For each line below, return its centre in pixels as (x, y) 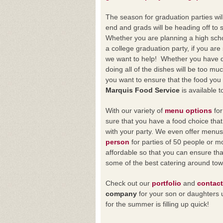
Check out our (129, 183)
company (121, 194)
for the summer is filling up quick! (157, 204)
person (117, 142)
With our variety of (135, 111)
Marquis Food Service (143, 90)
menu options (188, 111)
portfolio (167, 183)
